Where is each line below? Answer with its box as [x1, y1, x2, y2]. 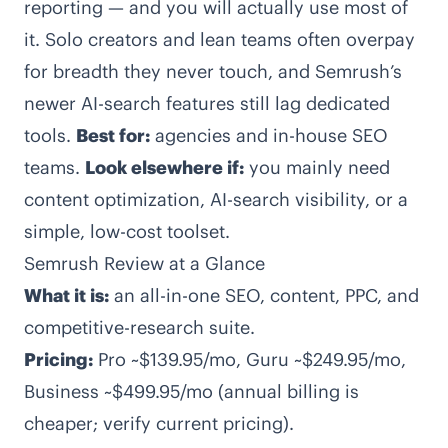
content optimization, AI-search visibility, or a [24, 188, 408, 211]
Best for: [76, 124, 150, 147]
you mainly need [244, 156, 390, 179]
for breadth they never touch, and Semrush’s [24, 60, 402, 83]
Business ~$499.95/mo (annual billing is [24, 380, 359, 403]
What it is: [24, 284, 109, 307]
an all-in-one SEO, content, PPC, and [109, 284, 419, 307]
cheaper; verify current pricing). [24, 412, 294, 435]
